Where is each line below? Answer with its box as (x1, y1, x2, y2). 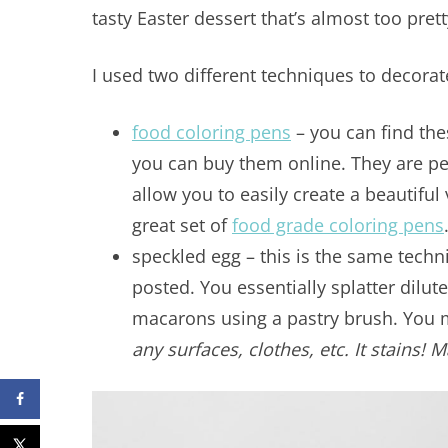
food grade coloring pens (232, 212, 444, 237)
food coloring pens (132, 119, 291, 144)
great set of (132, 212, 232, 237)
